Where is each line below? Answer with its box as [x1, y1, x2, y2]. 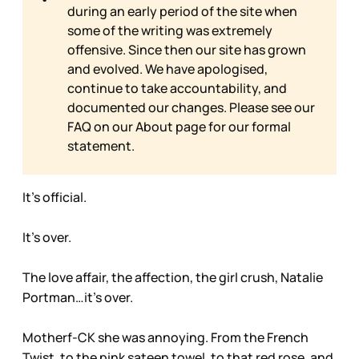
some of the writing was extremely [67, 22, 272, 40]
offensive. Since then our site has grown [67, 41, 306, 59]
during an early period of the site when [67, 2, 297, 21]
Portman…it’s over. [22, 288, 133, 307]
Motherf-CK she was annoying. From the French [22, 329, 309, 347]
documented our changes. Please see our [67, 99, 315, 117]
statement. [67, 137, 135, 155]
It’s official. [22, 188, 87, 207]
